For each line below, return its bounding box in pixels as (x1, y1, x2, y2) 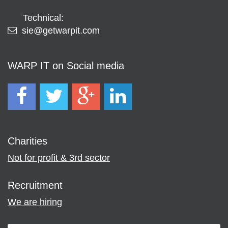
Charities (8, 135, 47, 147)
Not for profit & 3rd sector (8, 153, 110, 163)
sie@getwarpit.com (22, 25, 100, 36)
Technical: (23, 13, 64, 23)
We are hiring (8, 197, 62, 208)
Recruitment (8, 180, 63, 191)
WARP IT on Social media (8, 60, 124, 72)
